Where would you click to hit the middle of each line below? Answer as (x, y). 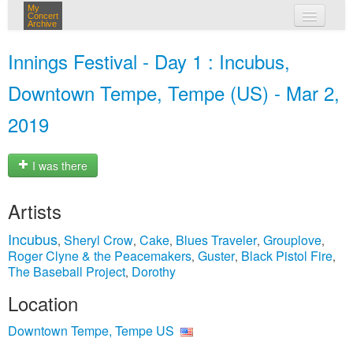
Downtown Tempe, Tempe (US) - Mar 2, (174, 93)
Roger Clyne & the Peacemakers (100, 256)
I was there (58, 166)
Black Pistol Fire (287, 256)
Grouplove (292, 240)
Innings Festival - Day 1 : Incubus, (149, 61)
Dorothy (154, 271)
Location (43, 303)
